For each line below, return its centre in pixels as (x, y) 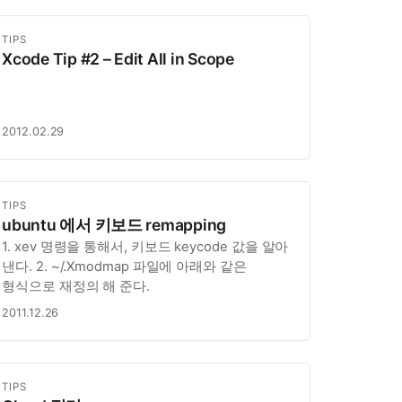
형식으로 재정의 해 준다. (76, 287)
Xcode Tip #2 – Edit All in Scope (118, 58)
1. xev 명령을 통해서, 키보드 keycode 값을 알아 (145, 247)
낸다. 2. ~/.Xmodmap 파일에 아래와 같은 (124, 267)
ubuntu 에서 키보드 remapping (114, 224)
